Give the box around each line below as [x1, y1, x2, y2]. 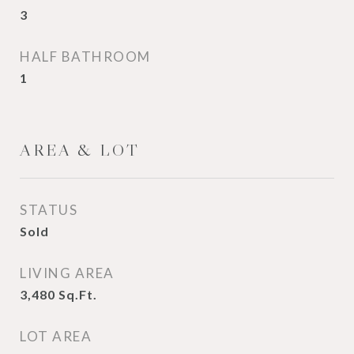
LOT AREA [20, 328, 92, 345]
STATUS [20, 201, 77, 218]
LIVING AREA [20, 265, 115, 281]
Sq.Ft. [58, 287, 97, 302]
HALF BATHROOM [20, 48, 151, 65]
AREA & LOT [20, 140, 140, 160]
